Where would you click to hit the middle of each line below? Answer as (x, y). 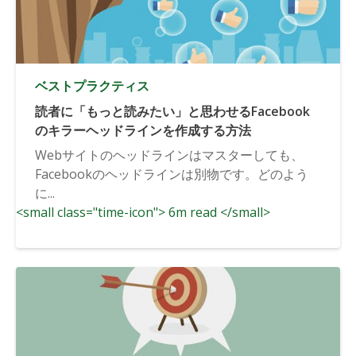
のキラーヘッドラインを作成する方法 (143, 130)
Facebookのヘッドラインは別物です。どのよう (172, 174)
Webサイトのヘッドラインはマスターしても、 (169, 155)
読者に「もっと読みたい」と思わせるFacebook (172, 111)
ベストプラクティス (92, 85)
